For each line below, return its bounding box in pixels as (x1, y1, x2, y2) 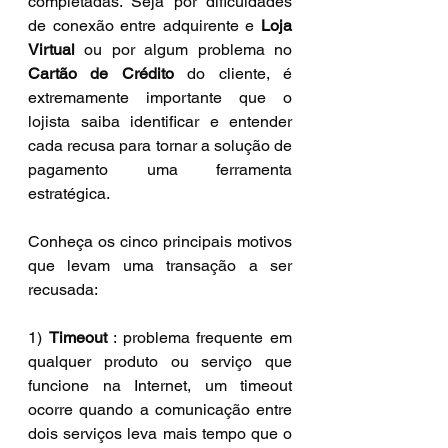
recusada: (28, 279, 98, 299)
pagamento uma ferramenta (28, 159, 292, 179)
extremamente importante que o (28, 87, 292, 107)
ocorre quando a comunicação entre (28, 399, 292, 419)
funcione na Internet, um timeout (28, 375, 292, 395)
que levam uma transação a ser (28, 255, 292, 275)
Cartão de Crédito (28, 63, 174, 83)
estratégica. (28, 183, 110, 203)
